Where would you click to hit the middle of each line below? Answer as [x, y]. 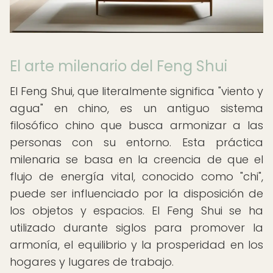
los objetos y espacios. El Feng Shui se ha [136, 211]
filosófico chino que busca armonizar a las [136, 125]
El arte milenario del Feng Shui [119, 66]
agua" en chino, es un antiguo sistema [136, 108]
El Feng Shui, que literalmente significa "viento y [136, 91]
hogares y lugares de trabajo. [92, 262]
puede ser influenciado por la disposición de [136, 193]
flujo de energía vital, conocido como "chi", [136, 176]
